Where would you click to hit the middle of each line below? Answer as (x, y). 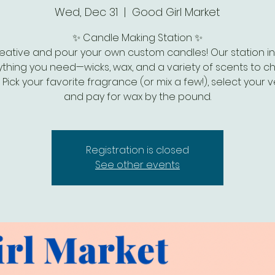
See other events (137, 165)
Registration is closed (137, 150)
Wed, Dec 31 (86, 12)
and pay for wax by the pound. (137, 97)
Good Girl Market (176, 12)
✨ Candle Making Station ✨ (137, 38)
